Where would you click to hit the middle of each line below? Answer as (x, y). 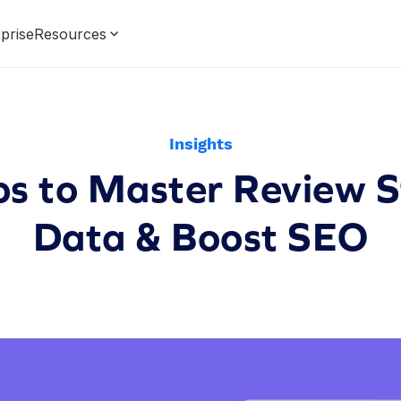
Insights (200, 144)
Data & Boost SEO (200, 236)
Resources (70, 34)
